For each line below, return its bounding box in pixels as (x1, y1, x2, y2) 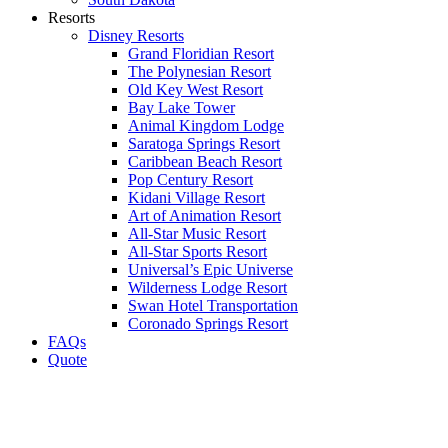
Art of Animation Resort (128, 206, 281, 224)
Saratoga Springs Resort (128, 134, 280, 152)
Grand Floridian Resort (128, 44, 274, 62)
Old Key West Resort (128, 80, 263, 98)
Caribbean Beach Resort (128, 152, 282, 170)
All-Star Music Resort (128, 224, 266, 242)
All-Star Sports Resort (128, 242, 267, 260)
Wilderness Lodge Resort (128, 278, 287, 296)
